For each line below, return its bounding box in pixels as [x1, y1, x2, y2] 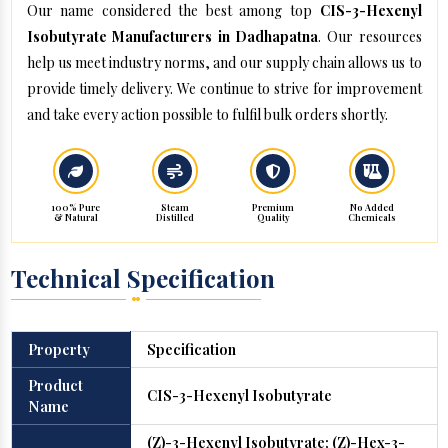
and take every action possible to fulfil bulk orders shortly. [26, 105, 388, 125]
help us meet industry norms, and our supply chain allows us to [26, 53, 422, 73]
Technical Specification [10, 262, 275, 295]
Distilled [155, 211, 194, 224]
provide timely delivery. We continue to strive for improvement [26, 79, 422, 99]
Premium [252, 201, 295, 214]
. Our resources [318, 27, 422, 47]
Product [27, 375, 83, 396]
